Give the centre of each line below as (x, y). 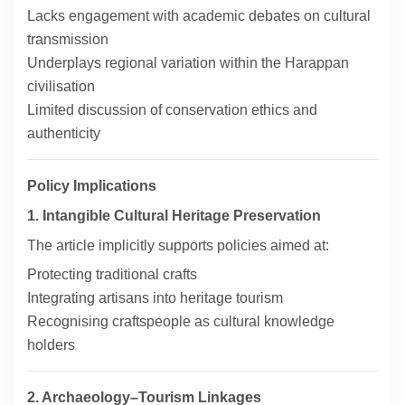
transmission (68, 40)
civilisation (61, 87)
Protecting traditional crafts (112, 275)
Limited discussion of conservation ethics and (172, 110)
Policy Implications (92, 186)
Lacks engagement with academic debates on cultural (199, 16)
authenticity (64, 134)
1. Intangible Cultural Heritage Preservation (174, 216)
